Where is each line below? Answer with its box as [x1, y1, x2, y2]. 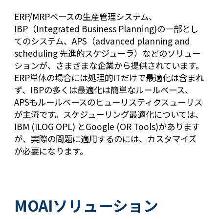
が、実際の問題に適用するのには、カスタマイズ [14, 132, 197, 145]
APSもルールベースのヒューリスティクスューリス [14, 96, 203, 108]
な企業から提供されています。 [89, 59, 204, 71]
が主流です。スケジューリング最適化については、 [14, 108, 204, 120]
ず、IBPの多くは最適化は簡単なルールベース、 [14, 84, 194, 96]
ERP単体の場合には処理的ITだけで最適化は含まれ [14, 71, 204, 84]
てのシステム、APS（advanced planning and [14, 35, 191, 47]
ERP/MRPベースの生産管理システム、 [14, 10, 157, 22]
